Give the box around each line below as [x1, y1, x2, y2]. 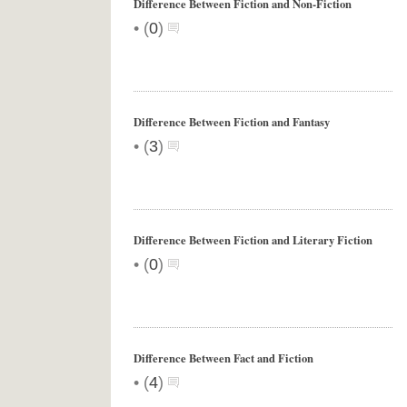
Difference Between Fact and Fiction [134, 350, 313, 366]
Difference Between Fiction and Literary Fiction [134, 232, 372, 248]
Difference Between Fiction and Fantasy [134, 114, 330, 130]
